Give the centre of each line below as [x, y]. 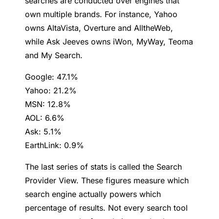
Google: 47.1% [52, 77]
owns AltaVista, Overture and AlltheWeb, [99, 28]
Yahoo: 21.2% [51, 91]
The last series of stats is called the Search [104, 167]
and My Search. [54, 55]
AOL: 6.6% [45, 118]
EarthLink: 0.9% [55, 145]
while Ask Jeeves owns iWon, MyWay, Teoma [109, 42]
